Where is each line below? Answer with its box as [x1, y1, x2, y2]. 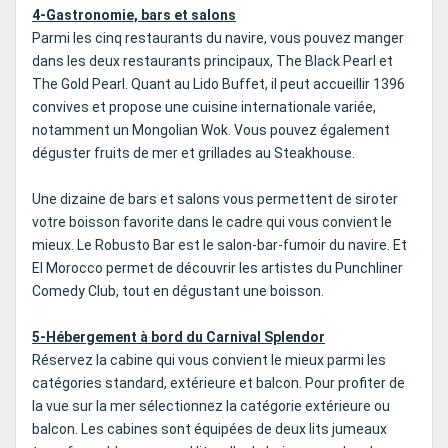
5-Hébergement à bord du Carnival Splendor [32, 329, 325, 346]
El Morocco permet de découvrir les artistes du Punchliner [32, 260, 403, 277]
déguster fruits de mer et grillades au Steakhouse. [32, 145, 355, 162]
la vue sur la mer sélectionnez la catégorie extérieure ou [32, 398, 390, 415]
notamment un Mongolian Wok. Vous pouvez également [32, 122, 390, 139]
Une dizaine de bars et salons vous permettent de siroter [32, 191, 398, 208]
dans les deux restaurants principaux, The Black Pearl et [32, 53, 393, 70]
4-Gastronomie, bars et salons [32, 7, 236, 24]
